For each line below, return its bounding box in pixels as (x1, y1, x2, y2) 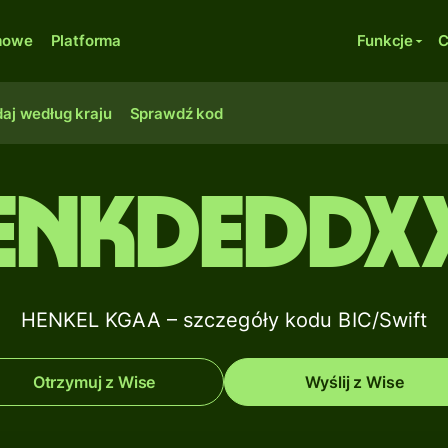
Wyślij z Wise (304, 372, 404, 392)
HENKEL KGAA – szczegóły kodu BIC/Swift (20, 308, 428, 332)
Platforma (50, 31, 122, 50)
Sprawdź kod (129, 104, 223, 123)
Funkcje (357, 31, 414, 50)
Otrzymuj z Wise (32, 372, 156, 392)
